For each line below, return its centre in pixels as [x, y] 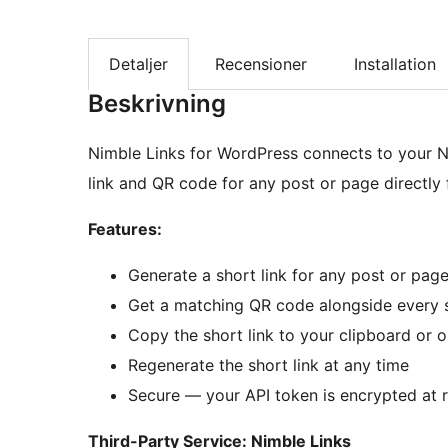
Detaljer [138, 64]
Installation [395, 64]
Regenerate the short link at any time [268, 365]
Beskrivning [157, 104]
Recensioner [261, 64]
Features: [125, 229]
